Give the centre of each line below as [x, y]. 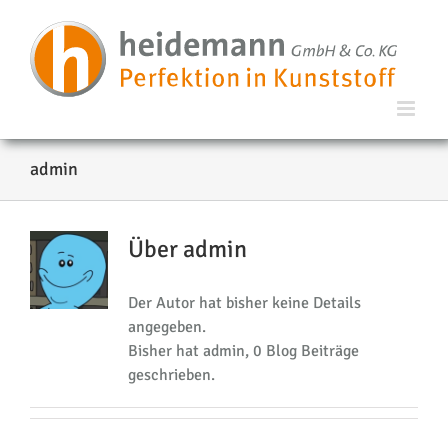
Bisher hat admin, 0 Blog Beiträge [243, 351]
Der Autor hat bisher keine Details [244, 303]
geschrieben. [171, 375]
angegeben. [166, 327]
